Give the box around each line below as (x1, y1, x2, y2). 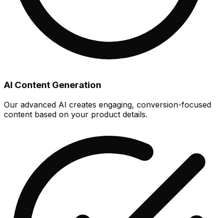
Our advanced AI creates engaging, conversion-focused (4, 99, 211, 109)
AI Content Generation (4, 79, 101, 91)
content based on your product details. (4, 109, 147, 119)
